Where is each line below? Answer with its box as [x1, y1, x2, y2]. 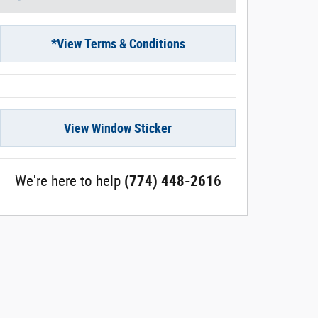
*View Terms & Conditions [50, 35, 185, 51]
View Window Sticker [64, 120, 172, 136]
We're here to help [14, 172, 121, 190]
